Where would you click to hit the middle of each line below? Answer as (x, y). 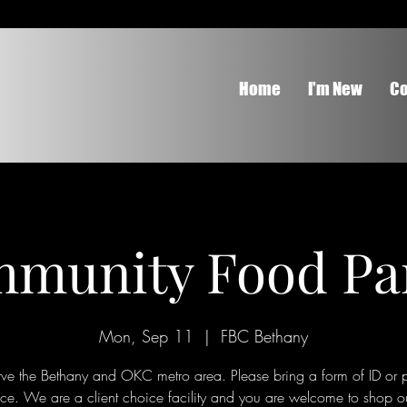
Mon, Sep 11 (146, 336)
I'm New (335, 89)
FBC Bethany (264, 336)
